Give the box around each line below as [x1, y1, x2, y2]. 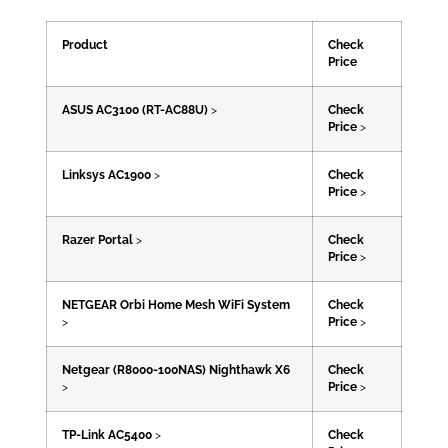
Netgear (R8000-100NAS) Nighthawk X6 [61, 363, 290, 378]
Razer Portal [61, 233, 133, 248]
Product [61, 38, 108, 53]
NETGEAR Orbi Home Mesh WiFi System [61, 298, 290, 313]
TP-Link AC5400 [61, 428, 152, 443]
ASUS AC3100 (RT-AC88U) [61, 103, 208, 118]
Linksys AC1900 [61, 168, 151, 183]
